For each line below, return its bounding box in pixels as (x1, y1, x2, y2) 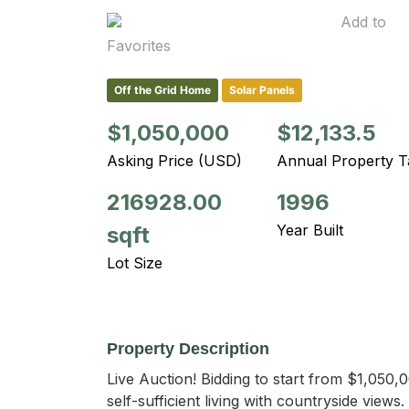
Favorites (107, 37, 171, 55)
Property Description (107, 340, 269, 358)
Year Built (277, 221, 343, 239)
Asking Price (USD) (107, 152, 242, 170)
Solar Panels (229, 83, 295, 97)
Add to (341, 13, 386, 32)
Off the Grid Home (114, 83, 211, 97)
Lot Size (107, 254, 163, 272)
